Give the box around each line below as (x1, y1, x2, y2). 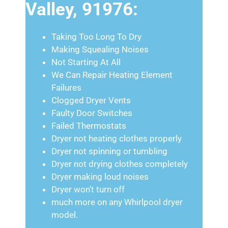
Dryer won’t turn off (51, 184, 125, 194)
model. (51, 210, 78, 220)
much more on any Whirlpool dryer (51, 197, 183, 207)
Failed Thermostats (51, 121, 126, 131)
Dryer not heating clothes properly (51, 133, 182, 144)
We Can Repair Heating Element (51, 70, 173, 80)
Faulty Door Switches (51, 108, 132, 118)
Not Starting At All (51, 57, 121, 67)
